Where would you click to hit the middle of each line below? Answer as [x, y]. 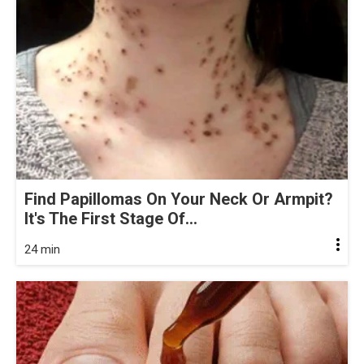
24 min [42, 250]
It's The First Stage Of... [111, 219]
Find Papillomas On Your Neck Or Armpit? [179, 199]
